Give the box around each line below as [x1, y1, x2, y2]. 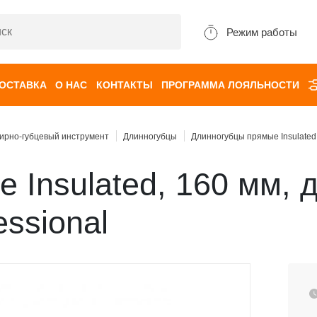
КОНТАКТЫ [96, 79, 153, 91]
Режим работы [226, 25, 297, 38]
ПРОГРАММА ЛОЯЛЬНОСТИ [161, 79, 299, 91]
